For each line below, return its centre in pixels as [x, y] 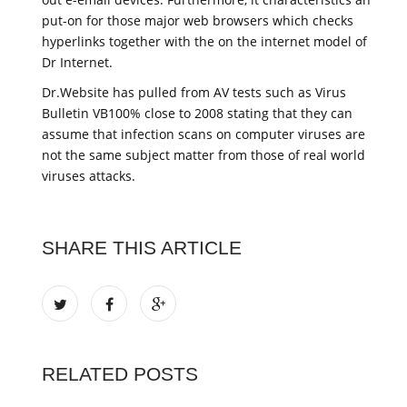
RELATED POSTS [120, 373]
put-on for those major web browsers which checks [198, 20]
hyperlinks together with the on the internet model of [204, 41]
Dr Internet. [77, 62]
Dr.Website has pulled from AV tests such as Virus [194, 92]
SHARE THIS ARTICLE [142, 247]
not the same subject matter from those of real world [203, 154]
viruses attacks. [89, 175]
